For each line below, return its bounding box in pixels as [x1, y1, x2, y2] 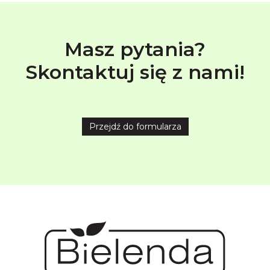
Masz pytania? [64, 37, 206, 61]
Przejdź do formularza [89, 121, 181, 132]
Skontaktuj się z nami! [25, 60, 245, 84]
